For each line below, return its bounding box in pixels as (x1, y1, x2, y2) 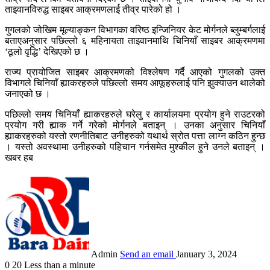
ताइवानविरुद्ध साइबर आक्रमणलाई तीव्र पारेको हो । (5, 4, 181, 14)
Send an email (120, 248, 174, 259)
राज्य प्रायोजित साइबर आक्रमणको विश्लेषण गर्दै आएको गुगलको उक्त (5, 66, 265, 77)
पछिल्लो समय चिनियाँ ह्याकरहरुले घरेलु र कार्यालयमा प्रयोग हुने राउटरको (5, 108, 265, 119)
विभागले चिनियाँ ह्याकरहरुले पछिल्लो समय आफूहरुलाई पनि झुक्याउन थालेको (5, 77, 265, 88)
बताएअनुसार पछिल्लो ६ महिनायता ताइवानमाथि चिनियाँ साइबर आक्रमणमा (5, 35, 265, 46)
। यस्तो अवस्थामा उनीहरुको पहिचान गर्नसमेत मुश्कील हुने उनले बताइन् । (5, 141, 265, 152)
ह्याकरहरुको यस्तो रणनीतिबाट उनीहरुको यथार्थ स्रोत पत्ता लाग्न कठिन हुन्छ (5, 130, 265, 141)
